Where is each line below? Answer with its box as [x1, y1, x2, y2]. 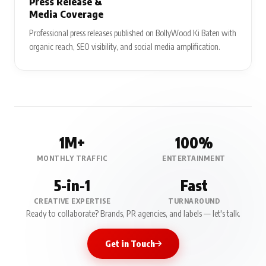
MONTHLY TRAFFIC [36, 153, 108, 163]
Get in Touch [104, 238, 155, 249]
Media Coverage [29, 8, 103, 21]
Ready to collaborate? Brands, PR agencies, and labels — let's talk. [26, 208, 240, 219]
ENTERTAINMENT [162, 153, 226, 163]
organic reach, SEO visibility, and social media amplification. [29, 41, 220, 52]
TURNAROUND [168, 196, 220, 206]
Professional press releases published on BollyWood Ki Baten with [29, 27, 236, 39]
